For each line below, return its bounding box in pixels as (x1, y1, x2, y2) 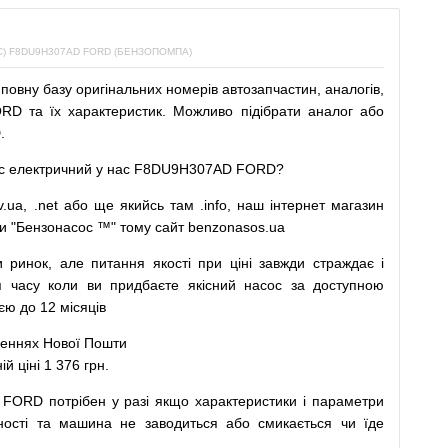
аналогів (325, 81, 381, 97)
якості (152, 255, 191, 271)
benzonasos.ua (188, 219, 285, 235)
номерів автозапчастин (165, 81, 317, 97)
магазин (331, 197, 385, 213)
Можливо (173, 103, 234, 119)
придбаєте (110, 277, 180, 293)
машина (59, 415, 113, 431)
